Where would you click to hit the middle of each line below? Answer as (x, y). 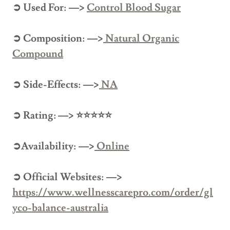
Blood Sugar (153, 8)
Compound (38, 54)
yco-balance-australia (60, 208)
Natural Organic (142, 39)
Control (105, 8)
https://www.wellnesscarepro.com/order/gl (113, 193)
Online (112, 147)
